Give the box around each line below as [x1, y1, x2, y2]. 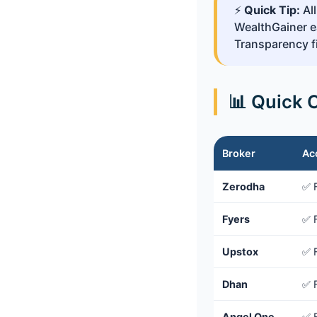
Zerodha [222, 180, 265, 193]
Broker [222, 147, 255, 160]
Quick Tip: [244, 3, 300, 18]
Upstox [222, 246, 258, 258]
